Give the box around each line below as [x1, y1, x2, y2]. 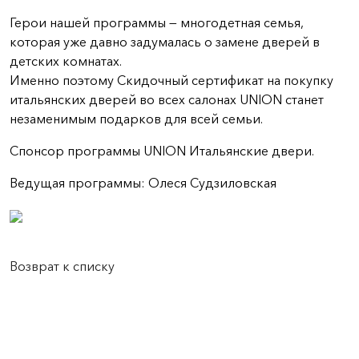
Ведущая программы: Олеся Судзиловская [10, 175, 276, 191]
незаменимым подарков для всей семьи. [10, 111, 263, 127]
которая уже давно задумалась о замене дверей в [10, 34, 320, 50]
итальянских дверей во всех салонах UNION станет [10, 91, 324, 107]
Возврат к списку [10, 258, 115, 274]
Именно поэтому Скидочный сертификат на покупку [10, 72, 333, 88]
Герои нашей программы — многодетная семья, [10, 14, 304, 30]
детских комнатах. [10, 53, 122, 69]
